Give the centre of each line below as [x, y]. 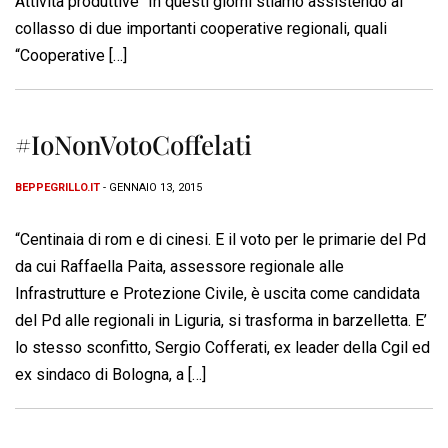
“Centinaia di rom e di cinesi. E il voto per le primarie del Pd [220, 240]
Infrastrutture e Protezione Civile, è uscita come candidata [217, 294]
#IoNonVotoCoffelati [133, 145]
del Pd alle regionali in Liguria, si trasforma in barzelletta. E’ [221, 321]
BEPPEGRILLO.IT [57, 188]
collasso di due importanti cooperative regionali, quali [201, 29]
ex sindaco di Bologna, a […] [110, 375]
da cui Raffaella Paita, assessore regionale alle [179, 267]
